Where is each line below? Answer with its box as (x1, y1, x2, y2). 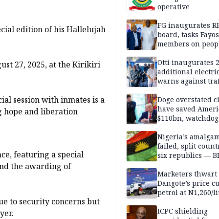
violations (157, 86, 191, 95)
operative (157, 2, 190, 12)
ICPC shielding (157, 206, 208, 216)
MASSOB (157, 160, 186, 170)
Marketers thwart (157, 169, 217, 179)
